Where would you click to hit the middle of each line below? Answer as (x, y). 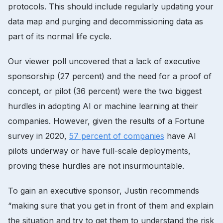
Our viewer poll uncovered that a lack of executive (104, 61)
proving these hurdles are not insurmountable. (97, 166)
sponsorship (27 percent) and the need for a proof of (110, 76)
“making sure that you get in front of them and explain (111, 205)
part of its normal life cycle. (61, 36)
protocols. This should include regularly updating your (111, 6)
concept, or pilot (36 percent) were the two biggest (105, 91)
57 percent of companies (117, 136)
